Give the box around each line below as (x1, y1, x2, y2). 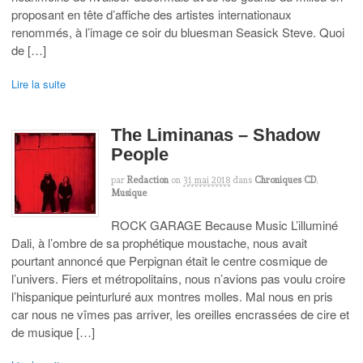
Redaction (127, 174, 169, 186)
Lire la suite (11, 75, 66, 92)
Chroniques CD (254, 174, 316, 186)
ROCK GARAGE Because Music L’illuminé (111, 216, 338, 233)
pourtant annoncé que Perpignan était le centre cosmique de (11, 251, 327, 269)
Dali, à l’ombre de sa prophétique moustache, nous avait (11, 233, 307, 251)
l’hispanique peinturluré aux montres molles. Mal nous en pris (11, 287, 333, 305)
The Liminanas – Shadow (111, 125, 320, 146)
